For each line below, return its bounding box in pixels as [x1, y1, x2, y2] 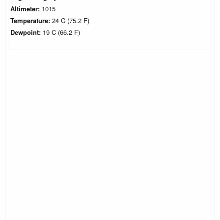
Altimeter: [10, 3, 42, 13]
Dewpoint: [10, 27, 43, 37]
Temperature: [10, 15, 52, 25]
